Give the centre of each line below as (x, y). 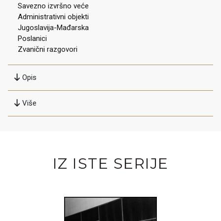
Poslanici (32, 38)
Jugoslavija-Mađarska (53, 27)
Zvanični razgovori (48, 49)
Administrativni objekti (53, 17)
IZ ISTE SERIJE (110, 163)
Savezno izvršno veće (53, 6)
